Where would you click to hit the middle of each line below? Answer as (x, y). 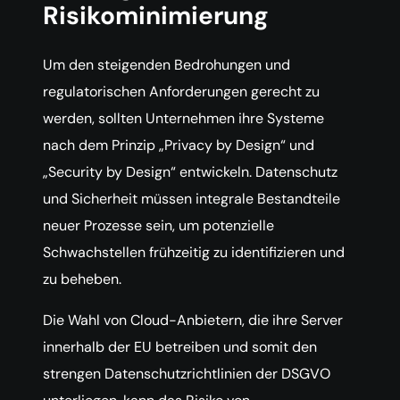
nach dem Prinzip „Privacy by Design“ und (179, 145)
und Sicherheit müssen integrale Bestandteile (192, 199)
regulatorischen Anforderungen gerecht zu (181, 92)
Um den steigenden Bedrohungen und (167, 65)
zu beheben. (82, 279)
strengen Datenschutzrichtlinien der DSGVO (187, 374)
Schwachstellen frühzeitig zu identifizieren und (194, 252)
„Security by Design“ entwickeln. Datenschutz (190, 172)
